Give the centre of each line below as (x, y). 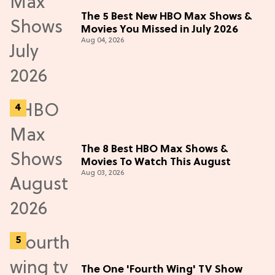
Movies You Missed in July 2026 (160, 30)
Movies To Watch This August (156, 163)
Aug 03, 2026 (103, 173)
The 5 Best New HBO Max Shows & (166, 17)
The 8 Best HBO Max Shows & (154, 150)
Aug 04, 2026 (103, 41)
